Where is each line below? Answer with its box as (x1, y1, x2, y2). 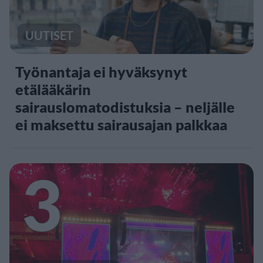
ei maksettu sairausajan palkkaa (15, 116, 227, 134)
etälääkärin (15, 80, 91, 99)
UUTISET (25, 28, 73, 43)
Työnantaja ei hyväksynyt (15, 63, 187, 81)
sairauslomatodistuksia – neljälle (15, 98, 235, 116)
